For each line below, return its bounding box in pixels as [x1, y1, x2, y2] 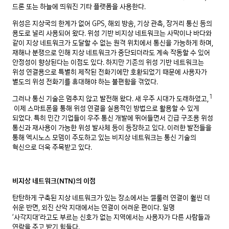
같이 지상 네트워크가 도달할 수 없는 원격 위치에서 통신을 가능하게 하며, [12, 38, 213, 49]
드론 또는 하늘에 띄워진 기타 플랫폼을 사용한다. [12, 2, 146, 12]
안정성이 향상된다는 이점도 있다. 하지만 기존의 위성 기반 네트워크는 [12, 57, 204, 68]
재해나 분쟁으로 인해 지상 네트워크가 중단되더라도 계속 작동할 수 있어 [12, 48, 210, 58]
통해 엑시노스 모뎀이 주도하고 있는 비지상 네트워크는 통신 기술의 [12, 132, 196, 143]
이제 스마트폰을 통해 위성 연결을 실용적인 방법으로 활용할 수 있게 [12, 103, 199, 114]
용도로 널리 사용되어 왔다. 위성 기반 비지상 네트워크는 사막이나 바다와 [12, 28, 212, 39]
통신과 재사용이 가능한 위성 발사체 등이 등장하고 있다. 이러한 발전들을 [12, 123, 212, 133]
